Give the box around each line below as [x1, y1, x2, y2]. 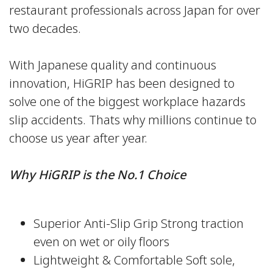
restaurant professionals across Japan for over [9, 2, 260, 21]
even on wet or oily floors [34, 233, 169, 252]
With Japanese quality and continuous [9, 57, 216, 76]
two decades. [9, 20, 81, 39]
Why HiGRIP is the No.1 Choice [9, 166, 186, 185]
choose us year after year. [9, 130, 147, 149]
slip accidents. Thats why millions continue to [9, 112, 257, 130]
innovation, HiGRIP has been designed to [9, 75, 235, 94]
